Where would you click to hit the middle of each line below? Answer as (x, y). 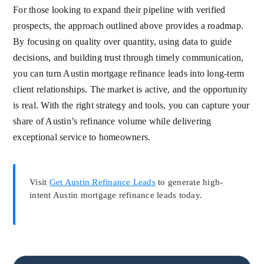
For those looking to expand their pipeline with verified (119, 10)
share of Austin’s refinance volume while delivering (112, 121)
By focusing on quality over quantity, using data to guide (122, 42)
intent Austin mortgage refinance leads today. (116, 195)
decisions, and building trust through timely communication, (128, 58)
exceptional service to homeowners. (82, 137)
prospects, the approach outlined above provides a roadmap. (128, 26)
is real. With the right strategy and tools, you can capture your (131, 105)
